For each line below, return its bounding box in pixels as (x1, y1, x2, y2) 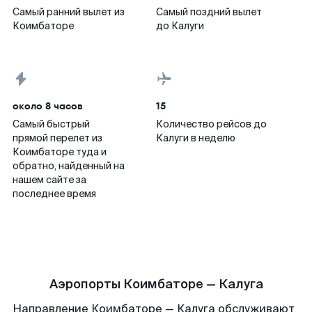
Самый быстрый (13, 118, 90, 130)
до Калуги (156, 19, 204, 32)
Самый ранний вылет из (13, 6, 125, 18)
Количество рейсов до (156, 118, 267, 130)
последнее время (13, 187, 96, 200)
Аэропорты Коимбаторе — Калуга (49, 276, 263, 292)
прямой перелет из (13, 132, 102, 144)
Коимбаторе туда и (13, 146, 107, 158)
